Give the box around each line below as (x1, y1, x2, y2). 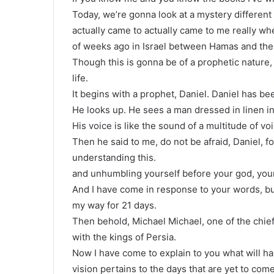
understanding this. (72, 151, 156, 163)
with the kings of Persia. (72, 231, 176, 243)
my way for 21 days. (72, 199, 157, 211)
